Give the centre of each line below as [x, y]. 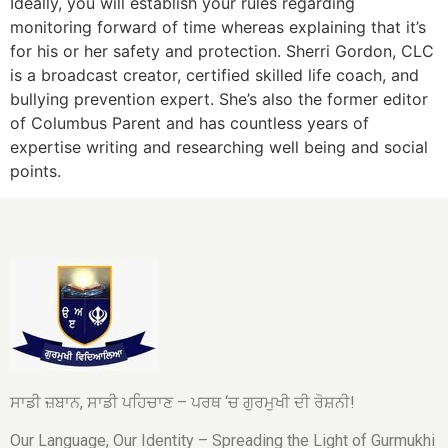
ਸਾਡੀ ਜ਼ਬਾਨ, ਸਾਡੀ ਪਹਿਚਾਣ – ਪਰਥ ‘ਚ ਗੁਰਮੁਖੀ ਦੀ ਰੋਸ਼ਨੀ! [182, 402]
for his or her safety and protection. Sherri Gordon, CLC [222, 51]
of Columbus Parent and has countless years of [189, 123]
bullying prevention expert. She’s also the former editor [219, 99]
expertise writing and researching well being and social [219, 147]
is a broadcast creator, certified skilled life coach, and [214, 75]
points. [35, 171]
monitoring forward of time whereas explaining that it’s [218, 27]
